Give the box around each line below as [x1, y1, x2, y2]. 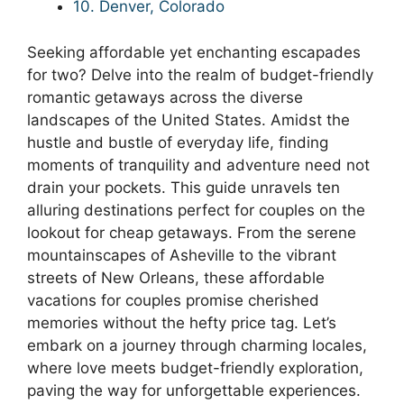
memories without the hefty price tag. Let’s [27, 313, 336, 332]
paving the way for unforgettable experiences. [27, 381, 361, 399]
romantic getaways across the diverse [27, 87, 303, 106]
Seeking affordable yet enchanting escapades [27, 42, 361, 61]
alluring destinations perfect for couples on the [27, 200, 365, 219]
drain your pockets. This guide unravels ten [27, 178, 340, 197]
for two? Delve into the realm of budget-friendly [27, 65, 373, 84]
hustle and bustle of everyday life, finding [27, 133, 328, 151]
